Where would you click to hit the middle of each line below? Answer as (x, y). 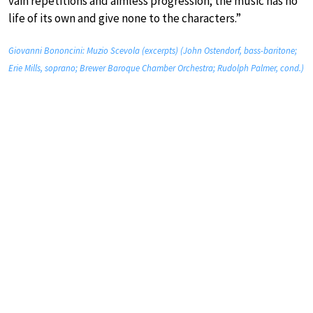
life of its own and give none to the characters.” (125, 18)
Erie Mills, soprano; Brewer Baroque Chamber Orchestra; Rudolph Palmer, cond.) (156, 68)
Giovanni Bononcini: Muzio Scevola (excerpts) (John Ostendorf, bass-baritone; (153, 50)
